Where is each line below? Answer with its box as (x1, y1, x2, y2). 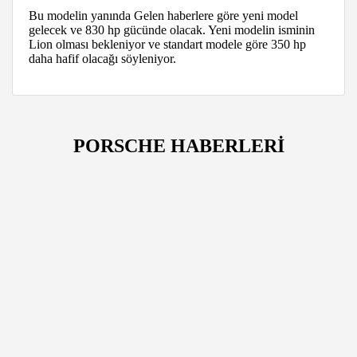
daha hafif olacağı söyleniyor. (29, 51, 176, 65)
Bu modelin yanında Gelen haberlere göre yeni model (29, 8, 298, 22)
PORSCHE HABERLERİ (73, 135, 284, 156)
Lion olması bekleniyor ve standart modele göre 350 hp (29, 37, 306, 51)
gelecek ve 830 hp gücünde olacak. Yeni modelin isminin (29, 22, 315, 37)
